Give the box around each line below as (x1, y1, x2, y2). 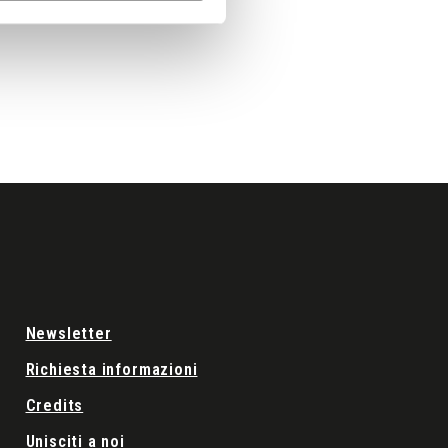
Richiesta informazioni (25, 360, 198, 380)
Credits (25, 396, 84, 416)
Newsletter (25, 324, 112, 344)
